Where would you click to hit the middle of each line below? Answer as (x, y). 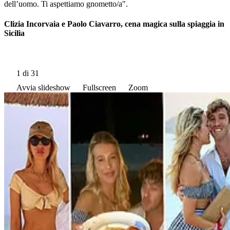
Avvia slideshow (43, 87)
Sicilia (14, 33)
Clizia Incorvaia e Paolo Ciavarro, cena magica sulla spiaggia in (114, 24)
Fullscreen (99, 87)
